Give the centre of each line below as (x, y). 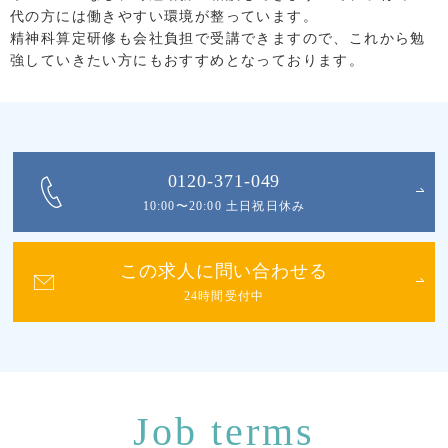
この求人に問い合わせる (224, 270)
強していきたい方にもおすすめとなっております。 (187, 60)
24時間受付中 (224, 295)
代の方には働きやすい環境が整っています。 (164, 16)
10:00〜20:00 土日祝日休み (224, 205)
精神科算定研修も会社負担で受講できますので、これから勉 (218, 38)
